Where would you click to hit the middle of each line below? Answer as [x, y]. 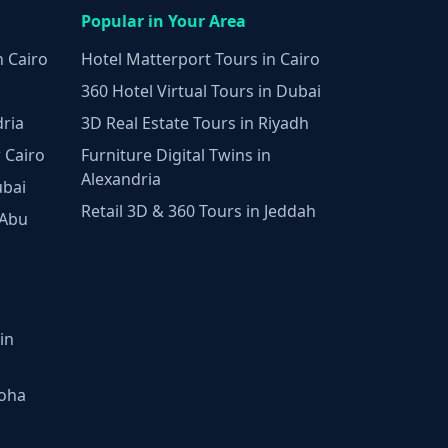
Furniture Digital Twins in [176, 155]
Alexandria [121, 179]
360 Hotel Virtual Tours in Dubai [201, 91]
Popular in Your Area [163, 21]
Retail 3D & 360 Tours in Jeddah [198, 211]
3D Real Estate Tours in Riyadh [195, 123]
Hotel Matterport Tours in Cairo [200, 59]
